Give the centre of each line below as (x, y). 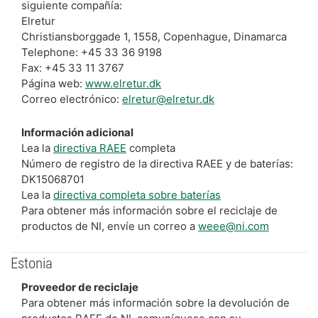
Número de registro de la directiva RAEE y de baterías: (157, 164)
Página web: (53, 83)
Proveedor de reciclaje (80, 287)
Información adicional (77, 132)
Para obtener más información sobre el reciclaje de (149, 210)
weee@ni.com (234, 226)
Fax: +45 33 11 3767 (73, 68)
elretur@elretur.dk (168, 99)
